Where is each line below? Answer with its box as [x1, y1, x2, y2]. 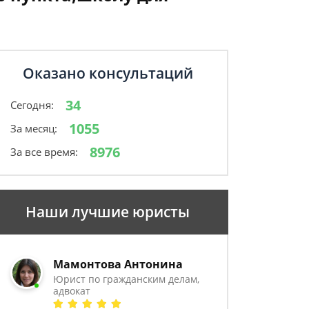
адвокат [53, 284, 91, 297]
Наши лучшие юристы [26, 202, 190, 221]
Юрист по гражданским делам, [53, 272, 200, 286]
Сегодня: [10, 98, 54, 112]
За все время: [10, 145, 78, 159]
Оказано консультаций [22, 63, 193, 83]
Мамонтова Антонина [53, 257, 183, 272]
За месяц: [10, 121, 57, 135]
